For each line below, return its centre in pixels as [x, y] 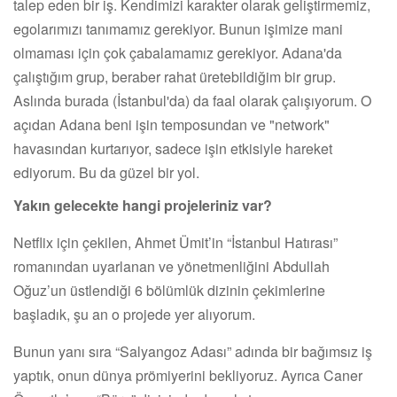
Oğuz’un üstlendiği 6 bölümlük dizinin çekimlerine [169, 290]
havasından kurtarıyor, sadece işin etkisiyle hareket [173, 148]
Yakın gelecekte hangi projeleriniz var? [143, 205]
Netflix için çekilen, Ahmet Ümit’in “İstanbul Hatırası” [175, 242]
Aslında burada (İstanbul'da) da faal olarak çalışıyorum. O [192, 100]
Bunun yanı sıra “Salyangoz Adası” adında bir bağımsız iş [193, 351]
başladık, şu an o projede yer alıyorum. [134, 314]
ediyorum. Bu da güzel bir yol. [106, 172]
